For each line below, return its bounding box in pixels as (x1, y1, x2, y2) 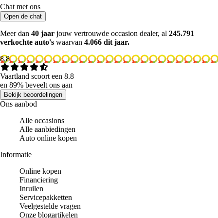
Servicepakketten (19, 193, 72, 201)
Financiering (19, 175, 58, 184)
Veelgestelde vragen (19, 201, 81, 210)
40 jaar (31, 29, 54, 37)
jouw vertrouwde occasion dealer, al (54, 29, 169, 37)
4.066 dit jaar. (84, 37, 129, 46)
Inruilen (19, 184, 43, 193)
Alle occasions (19, 116, 64, 125)
